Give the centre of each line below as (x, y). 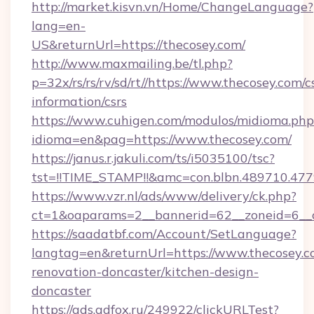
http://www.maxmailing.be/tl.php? (132, 63)
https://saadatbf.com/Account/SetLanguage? (164, 234)
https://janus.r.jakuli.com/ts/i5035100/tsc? (153, 158)
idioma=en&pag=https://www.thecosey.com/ (162, 139)
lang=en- (59, 26)
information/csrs (79, 101)
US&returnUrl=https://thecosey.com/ (138, 45)
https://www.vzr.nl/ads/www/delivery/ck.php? (164, 196)
